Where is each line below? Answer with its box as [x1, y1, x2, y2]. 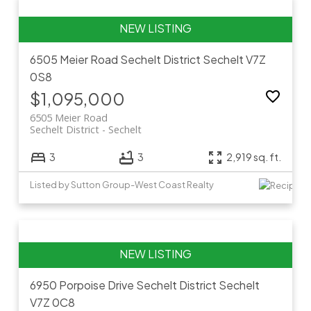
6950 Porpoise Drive [29, 278, 136, 293]
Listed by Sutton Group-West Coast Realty [29, 179, 214, 191]
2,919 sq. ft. [226, 151, 282, 164]
